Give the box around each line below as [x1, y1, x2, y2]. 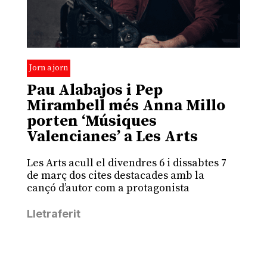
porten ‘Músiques [26, 111, 157, 132]
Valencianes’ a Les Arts [26, 127, 198, 147]
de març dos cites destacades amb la [26, 169, 204, 183]
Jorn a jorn [29, 63, 68, 74]
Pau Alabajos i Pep [26, 80, 163, 101]
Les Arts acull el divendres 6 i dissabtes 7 [26, 156, 226, 170]
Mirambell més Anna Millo [26, 96, 225, 116]
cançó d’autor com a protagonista [26, 181, 190, 195]
